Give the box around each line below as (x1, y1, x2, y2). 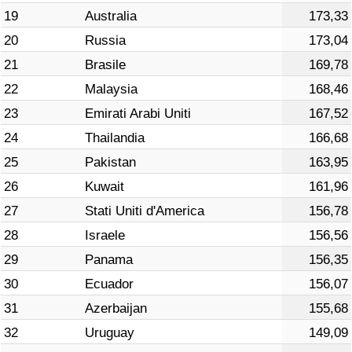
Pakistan (85, 154, 136, 170)
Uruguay (85, 324, 134, 340)
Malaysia (85, 81, 137, 97)
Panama (85, 251, 133, 267)
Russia (85, 32, 126, 48)
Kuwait (85, 178, 124, 194)
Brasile (85, 57, 126, 72)
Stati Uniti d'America (85, 203, 204, 218)
